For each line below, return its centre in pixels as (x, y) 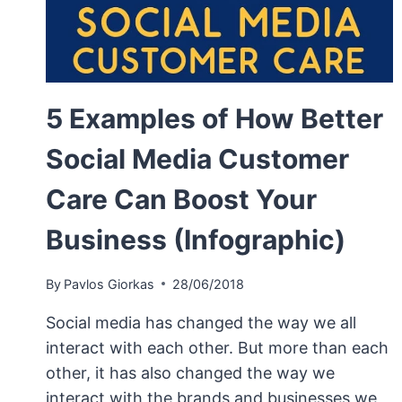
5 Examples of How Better (214, 119)
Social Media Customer (197, 159)
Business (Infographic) (196, 240)
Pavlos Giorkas (109, 284)
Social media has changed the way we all (201, 322)
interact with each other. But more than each (217, 347)
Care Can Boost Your (181, 200)
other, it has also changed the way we (190, 372)
